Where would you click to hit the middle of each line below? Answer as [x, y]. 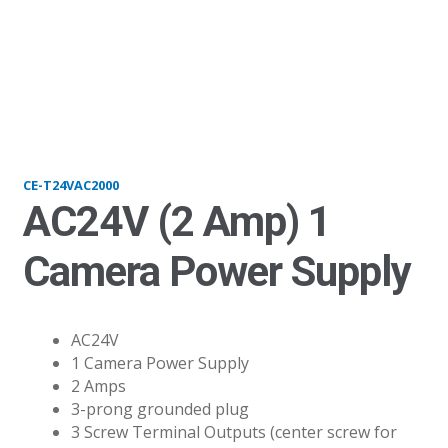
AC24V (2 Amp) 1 [176, 221]
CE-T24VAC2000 [70, 184]
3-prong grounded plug [159, 408]
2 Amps [98, 385]
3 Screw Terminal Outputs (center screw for [233, 431]
